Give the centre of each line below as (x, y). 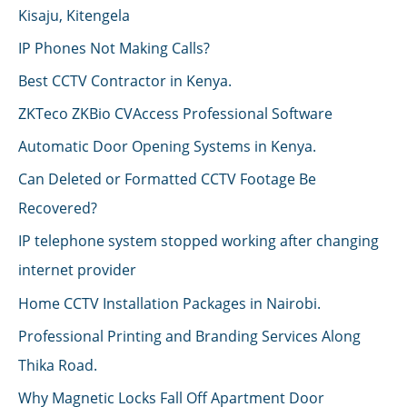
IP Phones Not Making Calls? (114, 47)
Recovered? (58, 208)
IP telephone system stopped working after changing (199, 241)
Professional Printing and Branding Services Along (189, 335)
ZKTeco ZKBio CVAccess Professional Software (175, 114)
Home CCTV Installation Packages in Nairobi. (169, 303)
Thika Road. (58, 364)
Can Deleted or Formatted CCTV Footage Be (167, 179)
